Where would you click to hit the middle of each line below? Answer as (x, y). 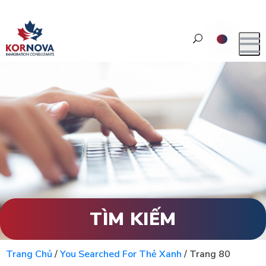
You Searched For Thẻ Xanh (121, 254)
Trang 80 (210, 254)
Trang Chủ (29, 254)
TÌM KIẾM (133, 219)
